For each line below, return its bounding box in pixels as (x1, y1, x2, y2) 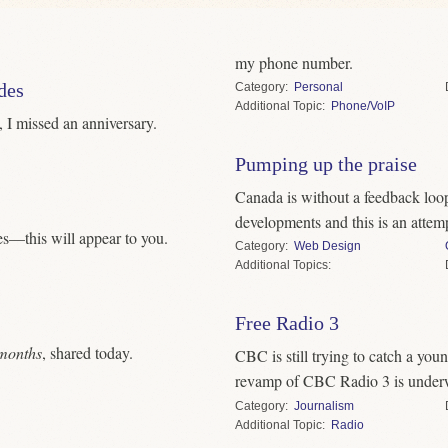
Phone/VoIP (330, 99, 395, 114)
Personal (293, 80, 343, 95)
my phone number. (234, 52, 353, 73)
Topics (292, 258, 328, 273)
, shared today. (42, 342, 133, 364)
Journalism (293, 398, 354, 413)
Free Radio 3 (234, 312, 339, 335)
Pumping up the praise (234, 153, 417, 176)
